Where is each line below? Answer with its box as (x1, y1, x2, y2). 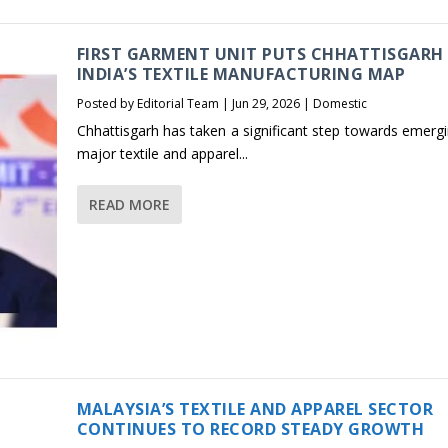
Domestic (312, 95, 367, 113)
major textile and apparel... (76, 144, 248, 164)
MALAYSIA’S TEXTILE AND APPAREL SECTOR (76, 398, 434, 421)
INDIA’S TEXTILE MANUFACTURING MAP (76, 63, 406, 86)
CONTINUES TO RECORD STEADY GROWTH (76, 418, 425, 441)
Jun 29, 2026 (231, 95, 300, 113)
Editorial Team (136, 95, 219, 113)
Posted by (76, 95, 137, 113)
